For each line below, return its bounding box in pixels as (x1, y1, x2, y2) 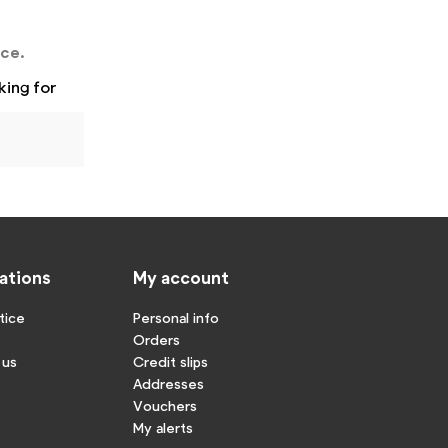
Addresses (132, 375, 204, 392)
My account (132, 267, 229, 287)
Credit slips (132, 353, 208, 370)
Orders (132, 331, 180, 348)
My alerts (132, 419, 193, 436)
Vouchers (132, 397, 197, 414)
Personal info (132, 309, 219, 326)
